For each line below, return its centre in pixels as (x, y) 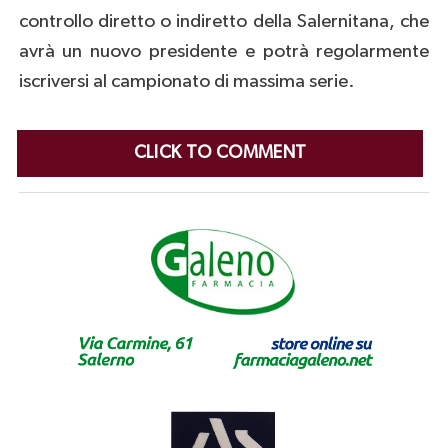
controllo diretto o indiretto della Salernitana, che (224, 22)
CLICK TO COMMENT (220, 153)
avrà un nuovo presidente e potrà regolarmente (224, 52)
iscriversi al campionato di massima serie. (186, 82)
